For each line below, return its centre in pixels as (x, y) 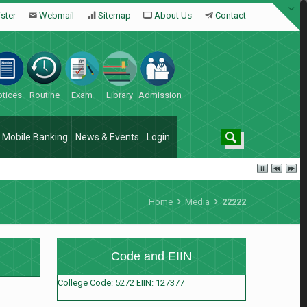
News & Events (107, 137)
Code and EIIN (151, 256)
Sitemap (114, 15)
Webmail (57, 15)
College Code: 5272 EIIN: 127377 (121, 283)
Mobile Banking (35, 137)
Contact (231, 15)
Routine (44, 95)
